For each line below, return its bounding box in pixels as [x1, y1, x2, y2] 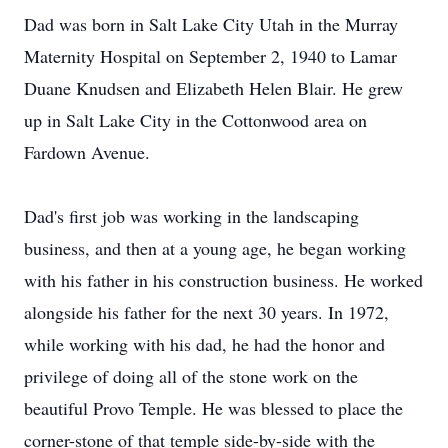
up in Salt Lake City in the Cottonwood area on [24, 108, 367, 132]
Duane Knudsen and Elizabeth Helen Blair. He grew [24, 76, 403, 100]
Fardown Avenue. [24, 140, 150, 164]
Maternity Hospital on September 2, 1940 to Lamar [24, 44, 397, 68]
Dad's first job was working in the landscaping [24, 204, 359, 228]
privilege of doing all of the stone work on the [24, 364, 358, 388]
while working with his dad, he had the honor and [24, 332, 385, 356]
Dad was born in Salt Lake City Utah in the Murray [24, 12, 398, 36]
